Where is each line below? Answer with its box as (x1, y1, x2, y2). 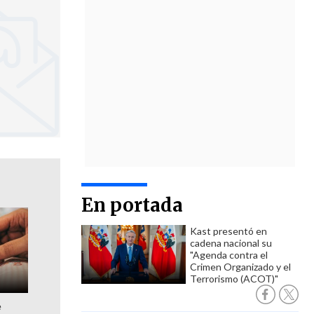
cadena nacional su (190, 237, 272, 249)
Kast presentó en (190, 225, 267, 237)
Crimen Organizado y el (190, 261, 291, 273)
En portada (81, 193, 183, 217)
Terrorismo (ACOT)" (190, 273, 278, 285)
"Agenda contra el (190, 249, 268, 261)
